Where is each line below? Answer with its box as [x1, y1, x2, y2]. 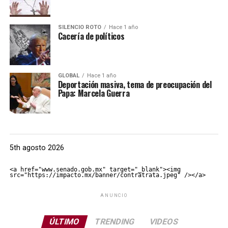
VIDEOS [149, 217, 180, 227]
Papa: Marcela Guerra [58, 87, 130, 100]
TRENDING [94, 217, 136, 227]
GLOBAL [58, 72, 79, 79]
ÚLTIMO [48, 217, 81, 227]
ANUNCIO [100, 193, 128, 198]
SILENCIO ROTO [58, 24, 101, 31]
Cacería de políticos [58, 30, 125, 43]
